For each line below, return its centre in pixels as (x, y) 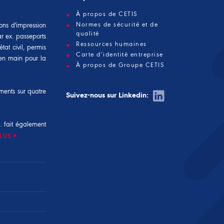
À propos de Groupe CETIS (120, 65)
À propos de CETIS (107, 14)
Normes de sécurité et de (117, 24)
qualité (88, 33)
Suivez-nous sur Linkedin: (108, 96)
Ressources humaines (111, 44)
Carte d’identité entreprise (120, 54)
